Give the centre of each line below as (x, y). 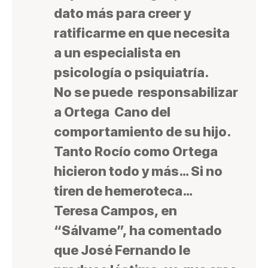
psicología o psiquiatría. (131, 73)
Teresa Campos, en (115, 211)
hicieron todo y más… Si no (138, 171)
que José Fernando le (122, 250)
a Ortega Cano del (112, 112)
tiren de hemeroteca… (123, 191)
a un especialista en (117, 53)
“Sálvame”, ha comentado (138, 231)
